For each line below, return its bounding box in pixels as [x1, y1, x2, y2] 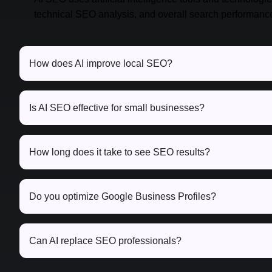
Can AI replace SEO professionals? [29, 236, 182, 246]
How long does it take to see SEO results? [29, 147, 210, 158]
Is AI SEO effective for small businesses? [29, 103, 205, 114]
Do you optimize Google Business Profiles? [29, 191, 216, 202]
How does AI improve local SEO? [29, 58, 172, 69]
